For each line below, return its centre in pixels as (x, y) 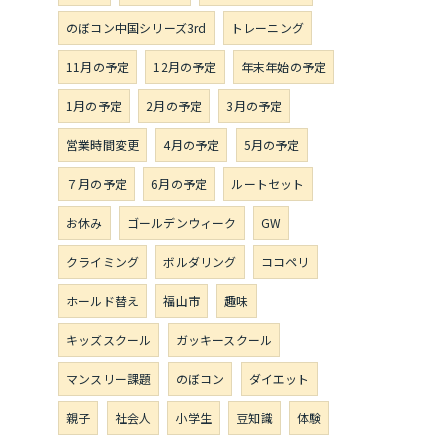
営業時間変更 (103, 144)
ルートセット (268, 183)
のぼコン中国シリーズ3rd (136, 27)
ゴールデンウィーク (181, 222)
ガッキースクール (224, 339)
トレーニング (267, 27)
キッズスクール (109, 339)
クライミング (103, 261)
